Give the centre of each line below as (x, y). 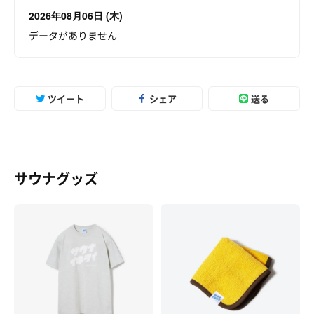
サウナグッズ (56, 178)
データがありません (73, 35)
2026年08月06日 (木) (76, 15)
